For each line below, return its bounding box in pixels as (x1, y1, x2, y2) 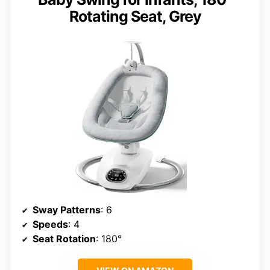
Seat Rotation (33, 233, 96, 245)
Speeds (33, 218, 68, 231)
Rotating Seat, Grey (69, 7, 201, 25)
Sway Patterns (33, 204, 101, 216)
